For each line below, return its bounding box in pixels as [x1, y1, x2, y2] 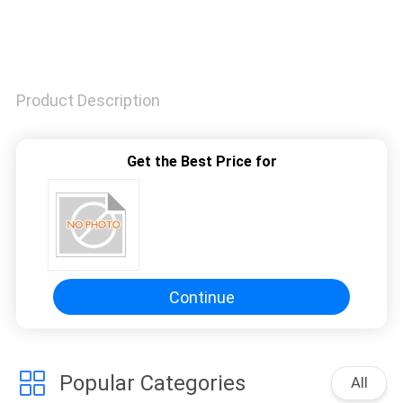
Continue [168, 287, 235, 307]
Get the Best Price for [126, 153, 277, 171]
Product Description [15, 91, 160, 111]
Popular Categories [58, 371, 246, 397]
